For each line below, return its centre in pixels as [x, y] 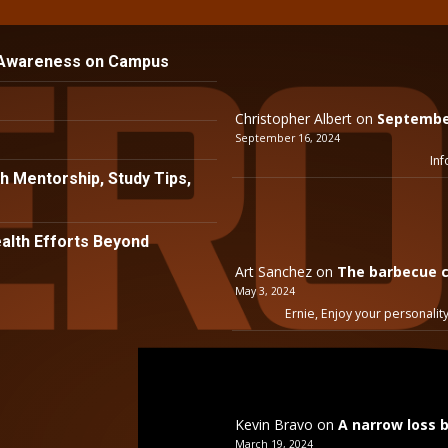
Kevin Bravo [273, 425]
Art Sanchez [273, 272]
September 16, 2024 [287, 138]
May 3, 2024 [264, 291]
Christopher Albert [293, 119]
